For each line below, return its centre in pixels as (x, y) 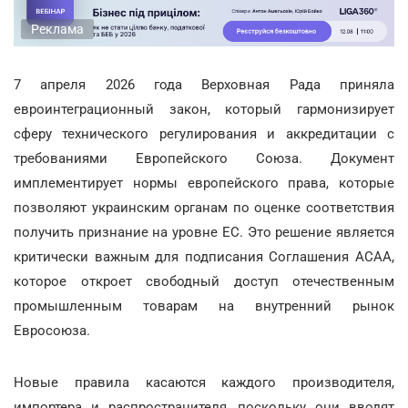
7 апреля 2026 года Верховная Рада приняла (204, 84)
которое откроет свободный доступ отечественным (204, 281)
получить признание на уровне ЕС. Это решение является (204, 232)
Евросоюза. (52, 330)
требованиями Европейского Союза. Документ (204, 158)
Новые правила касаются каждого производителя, (204, 382)
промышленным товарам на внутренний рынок (204, 306)
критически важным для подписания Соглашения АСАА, (204, 256)
